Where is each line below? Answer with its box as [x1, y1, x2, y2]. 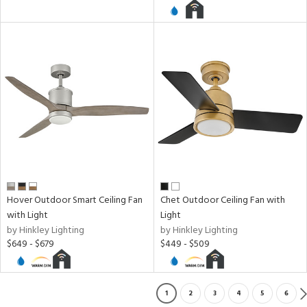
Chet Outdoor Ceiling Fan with [160, 192, 285, 208]
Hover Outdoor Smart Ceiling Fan [7, 192, 143, 208]
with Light [7, 207, 48, 223]
